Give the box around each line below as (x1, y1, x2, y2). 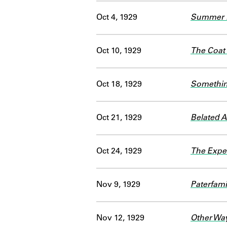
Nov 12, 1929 (96, 214, 144, 222)
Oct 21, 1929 (96, 113, 142, 122)
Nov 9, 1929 (96, 180, 140, 189)
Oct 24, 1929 (96, 147, 142, 156)
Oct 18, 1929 (96, 80, 142, 89)
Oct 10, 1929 (96, 47, 141, 55)
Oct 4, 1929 (96, 13, 137, 22)
